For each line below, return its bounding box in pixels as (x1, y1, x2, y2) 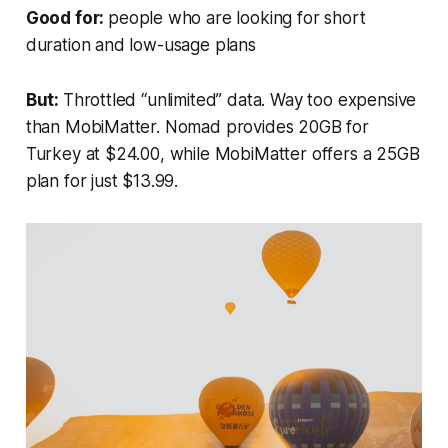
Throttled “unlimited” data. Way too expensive (62, 90, 417, 111)
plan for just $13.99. (25, 171, 179, 192)
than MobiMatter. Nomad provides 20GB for (25, 117, 369, 138)
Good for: (25, 8, 109, 29)
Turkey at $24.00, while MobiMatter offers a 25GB (25, 144, 420, 165)
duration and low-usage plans (25, 35, 256, 56)
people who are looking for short (108, 8, 366, 29)
